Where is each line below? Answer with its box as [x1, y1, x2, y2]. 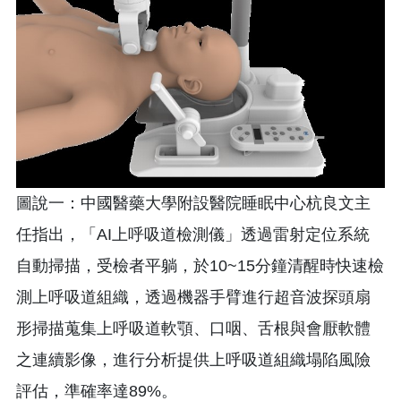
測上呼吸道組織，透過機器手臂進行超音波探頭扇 [16, 287, 371, 306]
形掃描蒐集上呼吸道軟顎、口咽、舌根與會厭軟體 [16, 319, 371, 337]
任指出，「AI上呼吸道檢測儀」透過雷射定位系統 [16, 225, 370, 243]
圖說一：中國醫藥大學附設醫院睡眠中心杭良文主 [16, 193, 371, 212]
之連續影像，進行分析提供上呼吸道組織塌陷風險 [16, 350, 371, 369]
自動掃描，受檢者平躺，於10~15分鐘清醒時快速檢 [16, 256, 384, 275]
